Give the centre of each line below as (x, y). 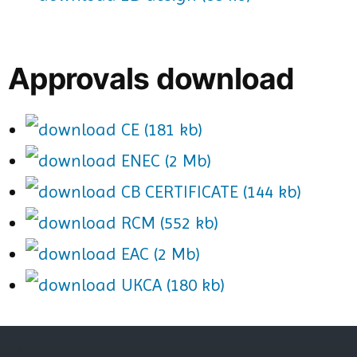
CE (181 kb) (159, 129)
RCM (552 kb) (167, 222)
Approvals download (151, 78)
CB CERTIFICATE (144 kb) (209, 191)
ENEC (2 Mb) (164, 160)
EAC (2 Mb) (158, 253)
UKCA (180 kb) (171, 284)
